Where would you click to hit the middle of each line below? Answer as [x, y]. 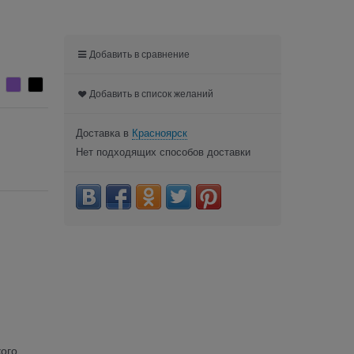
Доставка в [104, 133]
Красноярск [160, 133]
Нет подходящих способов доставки [163, 152]
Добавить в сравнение [140, 54]
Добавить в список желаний [152, 94]
